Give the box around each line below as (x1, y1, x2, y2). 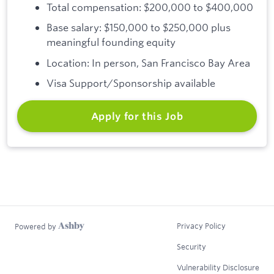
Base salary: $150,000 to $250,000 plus (46, 21, 231, 34)
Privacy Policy (177, 220, 226, 231)
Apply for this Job (91, 110, 183, 123)
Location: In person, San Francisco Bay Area (46, 56, 250, 69)
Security (177, 241, 206, 251)
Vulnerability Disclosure (177, 262, 259, 272)
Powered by (15, 221, 58, 232)
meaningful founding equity (46, 35, 176, 49)
